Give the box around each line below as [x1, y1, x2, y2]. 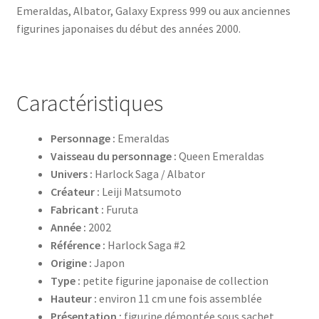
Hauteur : [50, 291, 97, 305]
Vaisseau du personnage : [50, 148, 177, 163]
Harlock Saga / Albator [92, 166, 205, 181]
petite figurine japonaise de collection [80, 273, 268, 288]
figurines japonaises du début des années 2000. [16, 21, 241, 36]
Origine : [50, 255, 92, 270]
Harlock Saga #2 [105, 237, 185, 252]
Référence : [50, 237, 105, 252]
